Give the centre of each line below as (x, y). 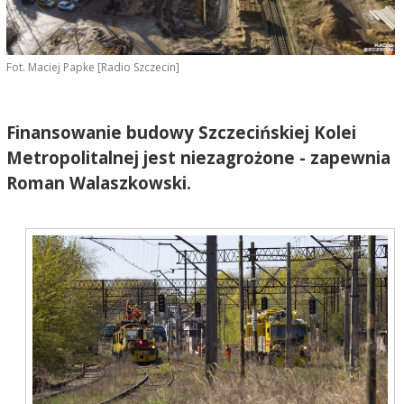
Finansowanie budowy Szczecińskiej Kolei (181, 132)
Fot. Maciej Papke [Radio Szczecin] (92, 67)
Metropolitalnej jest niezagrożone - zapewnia (198, 157)
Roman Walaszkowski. (98, 182)
